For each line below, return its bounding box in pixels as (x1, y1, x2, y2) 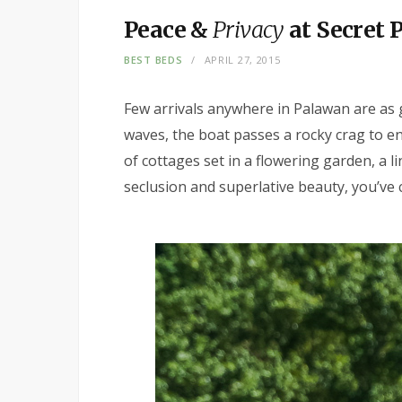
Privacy (213, 14, 284, 44)
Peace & (124, 14, 213, 44)
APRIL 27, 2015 (204, 52, 281, 66)
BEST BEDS (124, 52, 183, 66)
